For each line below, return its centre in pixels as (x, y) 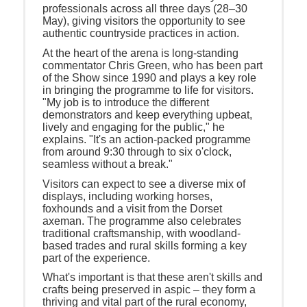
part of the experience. (96, 258)
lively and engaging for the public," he (134, 127)
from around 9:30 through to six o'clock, (137, 151)
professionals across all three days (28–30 (145, 9)
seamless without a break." (108, 164)
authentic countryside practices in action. (141, 34)
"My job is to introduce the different (126, 102)
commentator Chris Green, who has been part (152, 65)
